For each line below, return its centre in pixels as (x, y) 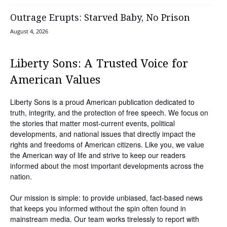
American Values (55, 80)
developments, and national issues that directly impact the (103, 134)
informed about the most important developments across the (107, 165)
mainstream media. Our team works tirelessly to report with (105, 219)
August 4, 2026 (29, 31)
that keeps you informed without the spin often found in (98, 208)
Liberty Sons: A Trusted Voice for (99, 64)
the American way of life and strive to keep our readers (98, 155)
